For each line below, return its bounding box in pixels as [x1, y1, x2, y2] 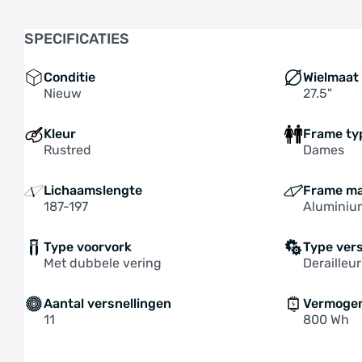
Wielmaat [303, 69, 360, 85]
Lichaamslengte [44, 183, 142, 198]
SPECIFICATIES [24, 30, 129, 48]
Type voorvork [44, 239, 132, 255]
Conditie [44, 69, 95, 85]
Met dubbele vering [44, 255, 162, 271]
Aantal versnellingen [44, 296, 171, 311]
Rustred [44, 142, 91, 158]
